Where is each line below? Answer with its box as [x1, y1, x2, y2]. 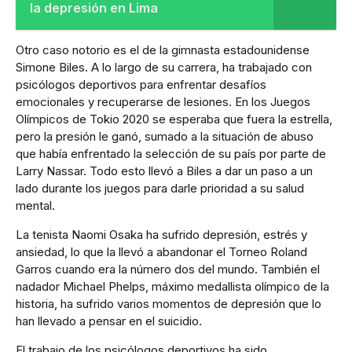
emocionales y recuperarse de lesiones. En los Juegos [16, 93, 310, 109]
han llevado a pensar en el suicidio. [16, 313, 202, 328]
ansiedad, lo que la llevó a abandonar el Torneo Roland [16, 244, 307, 259]
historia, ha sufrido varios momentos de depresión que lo [16, 295, 321, 311]
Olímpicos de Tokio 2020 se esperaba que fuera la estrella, [16, 111, 332, 126]
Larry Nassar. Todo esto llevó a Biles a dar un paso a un [16, 163, 313, 178]
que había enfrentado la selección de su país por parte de [16, 145, 326, 161]
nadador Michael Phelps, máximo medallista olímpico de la [16, 278, 329, 294]
